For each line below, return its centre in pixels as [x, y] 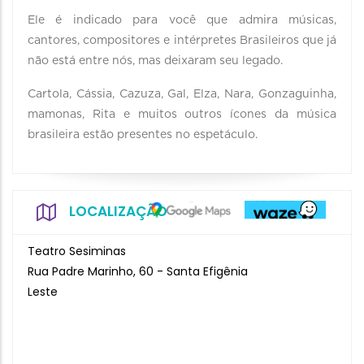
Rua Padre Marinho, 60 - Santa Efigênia [138, 271]
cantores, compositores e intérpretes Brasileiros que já [182, 41]
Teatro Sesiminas [77, 251]
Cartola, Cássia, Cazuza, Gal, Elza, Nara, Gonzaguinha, [182, 94]
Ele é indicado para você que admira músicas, [182, 20]
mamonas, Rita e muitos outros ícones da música [182, 115]
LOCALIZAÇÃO [118, 211]
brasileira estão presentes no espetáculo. [143, 135]
